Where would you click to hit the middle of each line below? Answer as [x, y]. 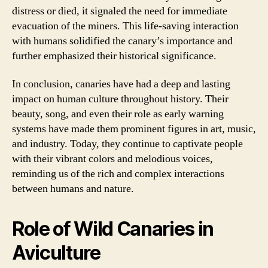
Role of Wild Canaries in [113, 229]
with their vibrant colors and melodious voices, [112, 159]
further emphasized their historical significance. [114, 56]
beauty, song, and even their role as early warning [118, 114]
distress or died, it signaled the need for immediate [120, 11]
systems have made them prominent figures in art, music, [134, 129]
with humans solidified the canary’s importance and [122, 41]
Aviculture [56, 253]
